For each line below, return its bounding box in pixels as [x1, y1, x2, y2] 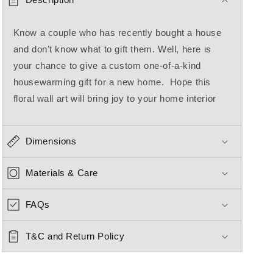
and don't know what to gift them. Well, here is [13, 44, 211, 54]
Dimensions [25, 136, 77, 146]
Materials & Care [25, 168, 99, 178]
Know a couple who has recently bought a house [13, 27, 222, 38]
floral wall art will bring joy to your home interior [13, 93, 216, 104]
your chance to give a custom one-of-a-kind [13, 60, 201, 71]
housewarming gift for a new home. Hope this [13, 77, 211, 87]
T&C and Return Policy [25, 231, 125, 241]
